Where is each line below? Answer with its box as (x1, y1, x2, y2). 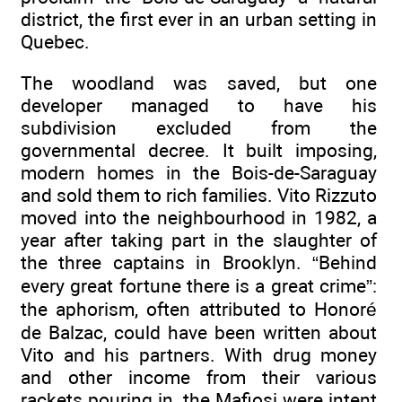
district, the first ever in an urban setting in (21, 7, 377, 31)
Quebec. (21, 30, 90, 53)
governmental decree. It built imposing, (21, 139, 377, 162)
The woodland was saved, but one (21, 72, 377, 94)
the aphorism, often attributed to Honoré (21, 298, 377, 320)
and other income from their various (21, 366, 377, 389)
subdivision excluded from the (21, 117, 377, 139)
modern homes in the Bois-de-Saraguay (21, 162, 377, 184)
